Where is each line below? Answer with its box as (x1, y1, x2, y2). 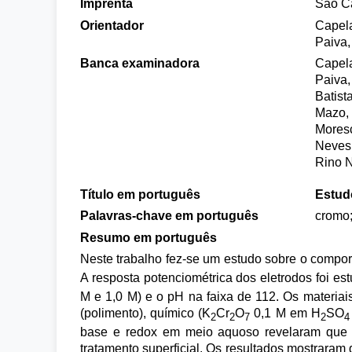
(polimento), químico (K (80, 306, 211, 321)
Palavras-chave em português (80, 209, 258, 222)
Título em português (80, 187, 200, 201)
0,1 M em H (250, 306, 321, 321)
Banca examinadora (80, 57, 200, 70)
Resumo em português (80, 230, 217, 244)
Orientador (80, 18, 144, 32)
